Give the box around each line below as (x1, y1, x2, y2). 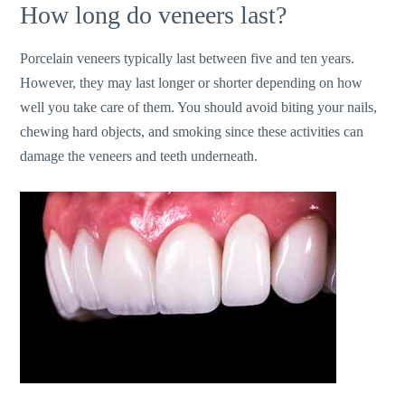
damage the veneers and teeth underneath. (20, 148, 259, 165)
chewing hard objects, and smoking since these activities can (20, 124, 364, 140)
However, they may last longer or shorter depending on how (20, 75, 363, 91)
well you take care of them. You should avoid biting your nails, (20, 99, 378, 116)
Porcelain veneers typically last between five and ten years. (20, 51, 355, 67)
